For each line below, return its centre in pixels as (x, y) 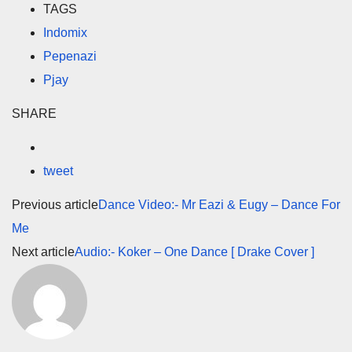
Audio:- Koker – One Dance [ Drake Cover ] (194, 251)
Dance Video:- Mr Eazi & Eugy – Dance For (219, 204)
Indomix (65, 33)
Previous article (55, 204)
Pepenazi (70, 57)
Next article (43, 251)
